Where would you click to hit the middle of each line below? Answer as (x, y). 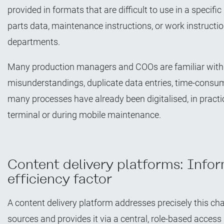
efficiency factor (60, 178)
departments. (34, 41)
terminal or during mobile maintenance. (84, 114)
